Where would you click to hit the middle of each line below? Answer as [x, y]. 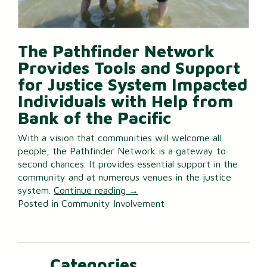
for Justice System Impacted [133, 84]
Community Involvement [113, 204]
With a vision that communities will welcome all [119, 138]
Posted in [40, 204]
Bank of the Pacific [94, 117]
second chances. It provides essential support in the [128, 164]
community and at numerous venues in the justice [125, 177]
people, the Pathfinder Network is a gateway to [122, 151]
